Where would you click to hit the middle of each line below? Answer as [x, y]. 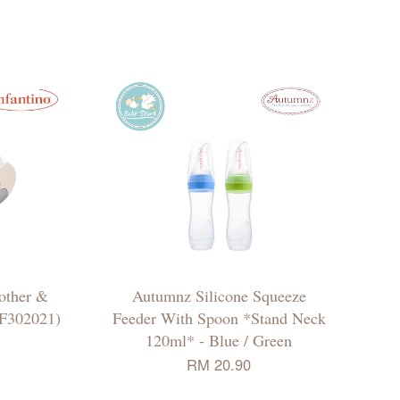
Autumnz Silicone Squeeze [219, 295]
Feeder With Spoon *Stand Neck [219, 317]
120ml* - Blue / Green [219, 340]
